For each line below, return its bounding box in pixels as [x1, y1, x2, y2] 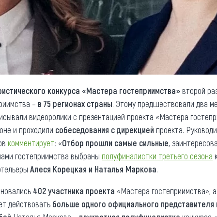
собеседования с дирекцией [55, 124, 154, 135]
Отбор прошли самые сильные [62, 138, 169, 148]
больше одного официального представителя [52, 199, 214, 209]
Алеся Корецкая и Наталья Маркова [30, 164, 156, 174]
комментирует [8, 138, 54, 148]
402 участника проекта [33, 186, 115, 196]
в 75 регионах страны [38, 98, 112, 109]
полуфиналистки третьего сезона [102, 151, 213, 161]
